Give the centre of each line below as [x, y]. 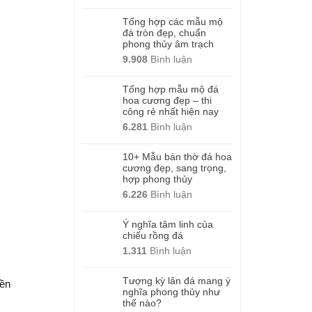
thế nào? [142, 303]
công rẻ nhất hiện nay [171, 111]
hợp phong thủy [157, 179]
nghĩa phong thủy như [171, 292]
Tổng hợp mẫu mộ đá [171, 89]
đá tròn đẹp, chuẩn [164, 33]
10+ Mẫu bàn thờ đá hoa [177, 157]
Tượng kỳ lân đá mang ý [177, 281]
